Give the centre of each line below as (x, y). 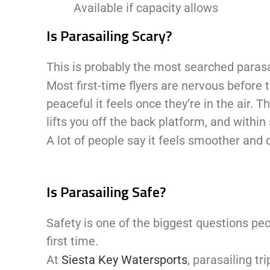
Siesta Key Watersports (125, 259)
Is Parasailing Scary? (109, 35)
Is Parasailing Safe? (106, 191)
